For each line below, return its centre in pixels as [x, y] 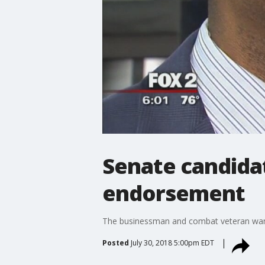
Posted [115, 243]
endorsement [173, 193]
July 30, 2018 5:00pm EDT [172, 243]
